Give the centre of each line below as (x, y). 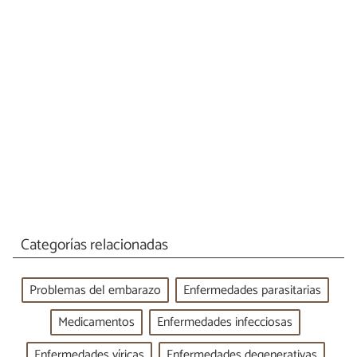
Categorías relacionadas (94, 245)
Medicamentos (96, 323)
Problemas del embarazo (95, 290)
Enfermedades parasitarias (252, 290)
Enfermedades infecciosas (225, 323)
